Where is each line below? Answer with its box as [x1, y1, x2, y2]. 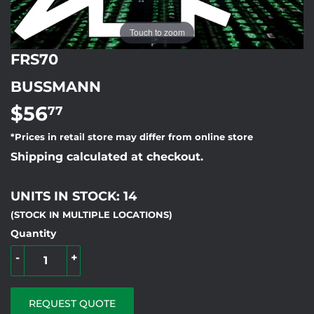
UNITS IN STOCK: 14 [11, 188, 137, 205]
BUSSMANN [11, 77, 101, 96]
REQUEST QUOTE [29, 297, 116, 310]
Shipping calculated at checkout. [11, 150, 203, 164]
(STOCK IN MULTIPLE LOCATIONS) [11, 210, 172, 221]
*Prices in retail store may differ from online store [11, 132, 253, 143]
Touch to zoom [129, 26, 185, 39]
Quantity [11, 227, 56, 240]
